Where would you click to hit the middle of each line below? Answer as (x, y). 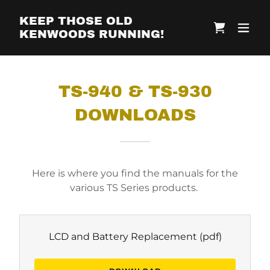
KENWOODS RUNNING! (92, 34)
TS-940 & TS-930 (135, 91)
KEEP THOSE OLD (76, 21)
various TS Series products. (135, 188)
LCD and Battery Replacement (123, 237)
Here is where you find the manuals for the (135, 173)
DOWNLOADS (135, 115)
